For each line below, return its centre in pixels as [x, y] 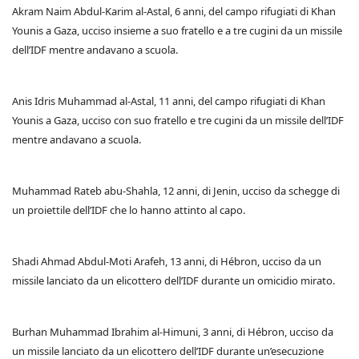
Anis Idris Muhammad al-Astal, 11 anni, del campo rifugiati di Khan [169, 101]
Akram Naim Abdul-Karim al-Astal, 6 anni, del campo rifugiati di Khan [174, 12]
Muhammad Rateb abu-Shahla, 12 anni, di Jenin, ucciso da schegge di [176, 191]
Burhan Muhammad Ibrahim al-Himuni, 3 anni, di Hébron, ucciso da [173, 332]
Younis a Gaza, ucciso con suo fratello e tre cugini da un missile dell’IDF [178, 121]
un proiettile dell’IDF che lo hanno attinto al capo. [129, 210]
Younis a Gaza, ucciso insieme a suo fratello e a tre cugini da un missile [177, 31]
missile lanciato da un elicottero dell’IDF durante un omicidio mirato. [173, 281]
